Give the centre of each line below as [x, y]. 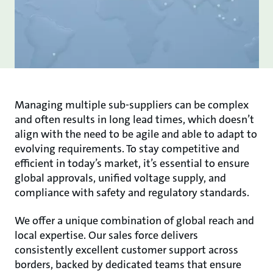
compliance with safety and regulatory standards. [132, 192]
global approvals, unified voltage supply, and [120, 178]
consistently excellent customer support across [126, 250]
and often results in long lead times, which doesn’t [134, 119]
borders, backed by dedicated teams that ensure [128, 264]
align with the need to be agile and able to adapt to [136, 134]
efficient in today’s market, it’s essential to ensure [132, 163]
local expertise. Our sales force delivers [106, 235]
